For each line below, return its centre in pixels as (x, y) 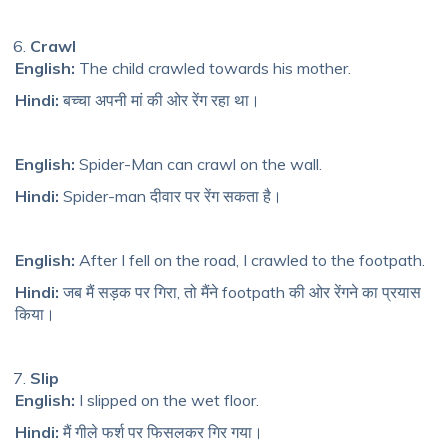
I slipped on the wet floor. (167, 399)
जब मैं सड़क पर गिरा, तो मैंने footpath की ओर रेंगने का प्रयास (240, 291)
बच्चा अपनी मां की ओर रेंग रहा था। (159, 99)
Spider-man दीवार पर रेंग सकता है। (170, 195)
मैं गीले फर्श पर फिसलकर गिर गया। (161, 431)
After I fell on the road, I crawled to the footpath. (250, 259)
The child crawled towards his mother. (213, 67)
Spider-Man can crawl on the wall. (198, 163)
